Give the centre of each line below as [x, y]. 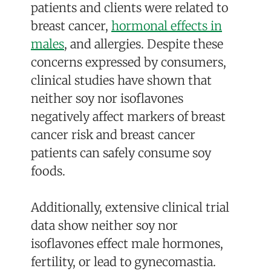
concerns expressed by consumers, [129, 62]
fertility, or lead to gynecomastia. [123, 262]
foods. [48, 171]
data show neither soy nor [104, 226]
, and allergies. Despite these [144, 44]
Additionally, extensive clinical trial [130, 207]
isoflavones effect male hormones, [127, 244]
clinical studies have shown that [121, 80]
